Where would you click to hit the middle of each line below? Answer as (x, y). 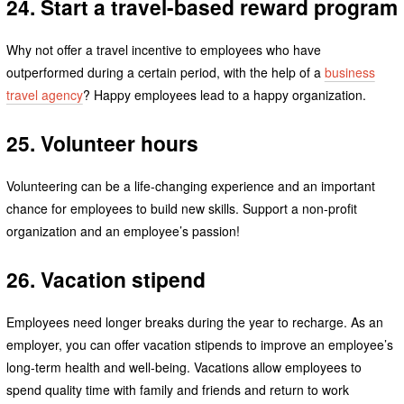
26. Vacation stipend (106, 279)
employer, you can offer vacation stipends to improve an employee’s (199, 344)
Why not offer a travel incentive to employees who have (163, 50)
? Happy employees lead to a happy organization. (224, 95)
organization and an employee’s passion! (124, 230)
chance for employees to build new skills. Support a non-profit (181, 208)
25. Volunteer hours (102, 143)
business (349, 73)
